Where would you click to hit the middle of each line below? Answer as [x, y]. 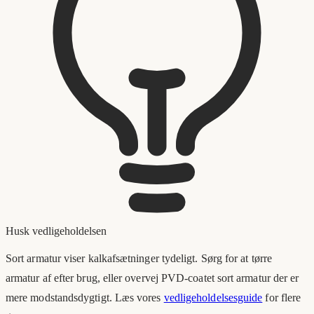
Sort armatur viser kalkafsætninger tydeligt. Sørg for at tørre [139, 259]
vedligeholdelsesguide [213, 298]
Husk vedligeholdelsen [56, 231]
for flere [283, 298]
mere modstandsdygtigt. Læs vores [83, 298]
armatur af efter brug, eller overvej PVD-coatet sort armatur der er [152, 278]
